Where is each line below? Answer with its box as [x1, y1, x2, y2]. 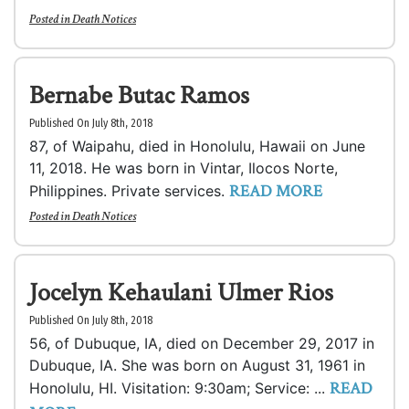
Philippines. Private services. [29, 182, 229, 200]
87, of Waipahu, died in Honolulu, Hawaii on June [29, 137, 365, 155]
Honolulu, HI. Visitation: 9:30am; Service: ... [29, 379, 330, 397]
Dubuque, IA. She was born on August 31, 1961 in [29, 356, 365, 374]
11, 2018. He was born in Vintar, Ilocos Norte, [29, 159, 338, 177]
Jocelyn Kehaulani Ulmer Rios [29, 276, 333, 309]
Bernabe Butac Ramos [29, 79, 249, 112]
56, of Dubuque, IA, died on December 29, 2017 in [29, 334, 374, 352]
